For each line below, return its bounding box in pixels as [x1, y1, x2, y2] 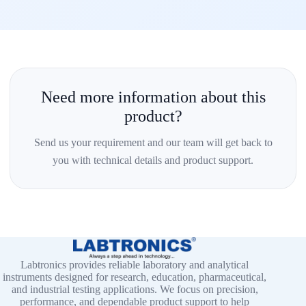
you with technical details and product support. [53, 154, 253, 166]
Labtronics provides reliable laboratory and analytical [20, 258, 249, 270]
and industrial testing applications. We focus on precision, [11, 283, 258, 295]
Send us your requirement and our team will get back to [33, 137, 273, 148]
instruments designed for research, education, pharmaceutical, [3, 270, 267, 283]
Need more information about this [40, 88, 266, 106]
